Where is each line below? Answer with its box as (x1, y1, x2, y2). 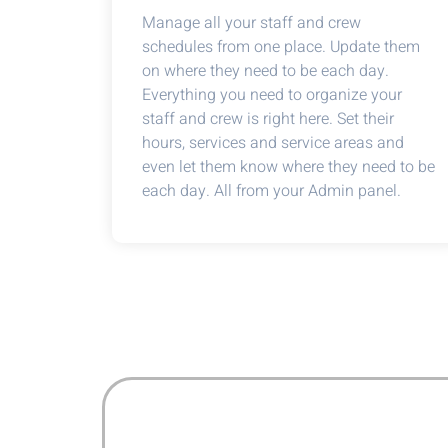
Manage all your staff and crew (142, 11, 361, 35)
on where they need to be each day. (142, 59, 389, 83)
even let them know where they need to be (142, 155, 435, 179)
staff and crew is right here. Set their (142, 107, 394, 131)
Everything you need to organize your (142, 83, 402, 107)
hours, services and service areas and (142, 131, 404, 155)
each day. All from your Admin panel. (142, 179, 401, 203)
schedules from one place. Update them (142, 35, 420, 59)
